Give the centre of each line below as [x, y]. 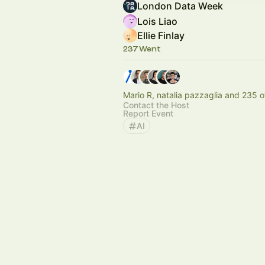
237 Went [142, 49]
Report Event [148, 113]
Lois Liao [157, 21]
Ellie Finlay [161, 35]
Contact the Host [156, 105]
